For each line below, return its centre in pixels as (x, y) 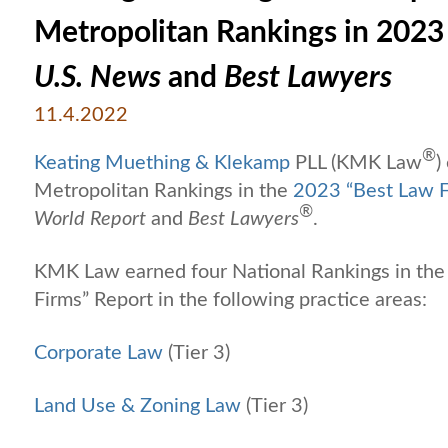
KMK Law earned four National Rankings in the (239, 271)
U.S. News (97, 77)
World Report (90, 218)
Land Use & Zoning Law (137, 405)
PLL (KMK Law (358, 162)
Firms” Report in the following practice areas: (230, 299)
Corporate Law (98, 352)
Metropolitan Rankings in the (161, 190)
